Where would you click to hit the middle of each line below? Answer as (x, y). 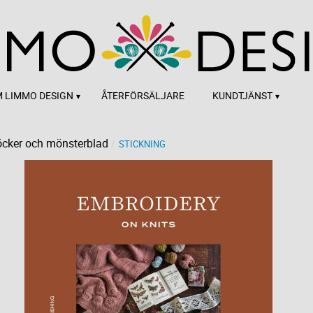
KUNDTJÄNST (242, 95)
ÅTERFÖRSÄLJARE (143, 95)
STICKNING (142, 144)
